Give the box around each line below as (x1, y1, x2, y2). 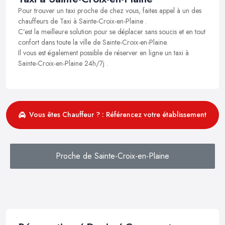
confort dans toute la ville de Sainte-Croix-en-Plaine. (18, 37, 168, 47)
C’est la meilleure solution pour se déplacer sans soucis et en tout (18, 26, 205, 37)
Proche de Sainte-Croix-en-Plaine (56, 150, 169, 162)
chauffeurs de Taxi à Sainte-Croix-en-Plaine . (18, 16, 147, 26)
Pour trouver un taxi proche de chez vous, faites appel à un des (18, 5, 201, 16)
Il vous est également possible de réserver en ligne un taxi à (18, 47, 189, 58)
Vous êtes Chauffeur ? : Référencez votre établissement (29, 109, 206, 120)
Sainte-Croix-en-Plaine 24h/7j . (18, 58, 108, 68)
